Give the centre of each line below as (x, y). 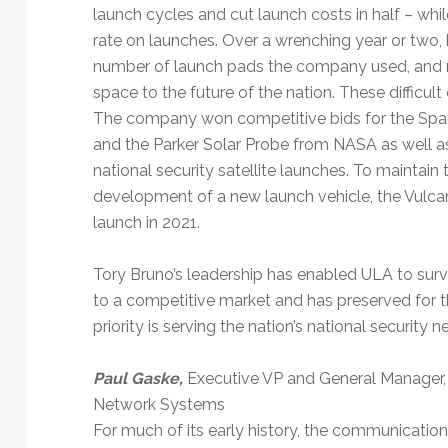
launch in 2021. (146, 222)
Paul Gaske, (139, 378)
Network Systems (158, 404)
